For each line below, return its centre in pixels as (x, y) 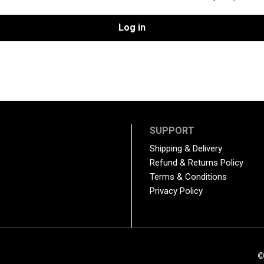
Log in (132, 28)
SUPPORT (172, 131)
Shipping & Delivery (186, 149)
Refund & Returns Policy (196, 163)
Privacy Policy (176, 191)
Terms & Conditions (188, 177)
